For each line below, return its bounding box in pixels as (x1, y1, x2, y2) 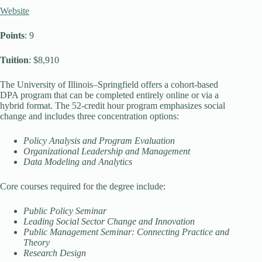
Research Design (23, 248, 86, 258)
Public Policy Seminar (23, 206, 106, 216)
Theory (23, 237, 50, 247)
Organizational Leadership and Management (23, 146, 190, 156)
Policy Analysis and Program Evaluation (23, 136, 175, 146)
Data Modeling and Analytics (23, 157, 132, 167)
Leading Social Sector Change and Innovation (23, 216, 195, 226)
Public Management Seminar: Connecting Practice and (23, 227, 229, 237)
